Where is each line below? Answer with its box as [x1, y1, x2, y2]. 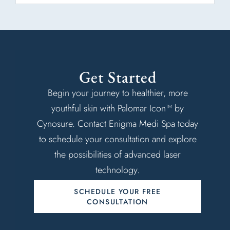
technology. [95, 163, 140, 177]
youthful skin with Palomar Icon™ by [51, 102, 184, 116]
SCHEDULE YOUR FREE [74, 186, 161, 197]
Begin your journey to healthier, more [47, 86, 188, 100]
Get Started [79, 66, 157, 88]
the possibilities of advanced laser [54, 148, 181, 162]
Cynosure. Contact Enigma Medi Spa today [37, 117, 198, 131]
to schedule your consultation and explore [39, 132, 197, 146]
